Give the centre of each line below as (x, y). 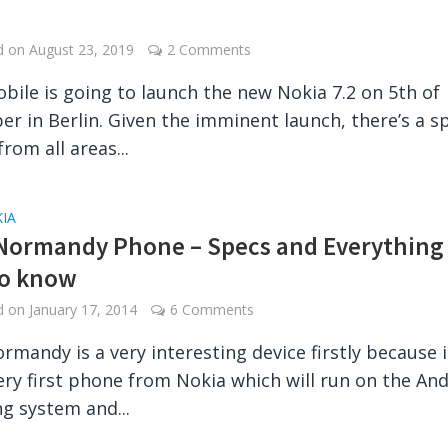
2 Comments (209, 49)
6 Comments (212, 309)
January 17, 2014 (83, 309)
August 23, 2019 (82, 49)
